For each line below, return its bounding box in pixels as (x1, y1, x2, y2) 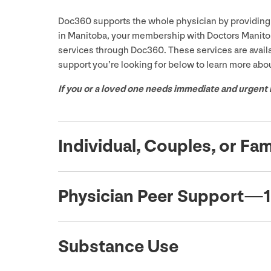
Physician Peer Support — (58, 186, 264, 208)
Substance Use (58, 236, 178, 258)
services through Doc (58, 45, 147, 57)
